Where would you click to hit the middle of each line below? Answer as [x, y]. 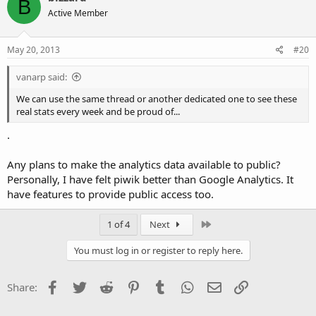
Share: [22, 287]
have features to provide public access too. [110, 194]
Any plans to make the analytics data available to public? [144, 164]
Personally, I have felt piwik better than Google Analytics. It [150, 179]
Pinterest [164, 286]
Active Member [78, 13]
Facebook [84, 286]
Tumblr [186, 286]
